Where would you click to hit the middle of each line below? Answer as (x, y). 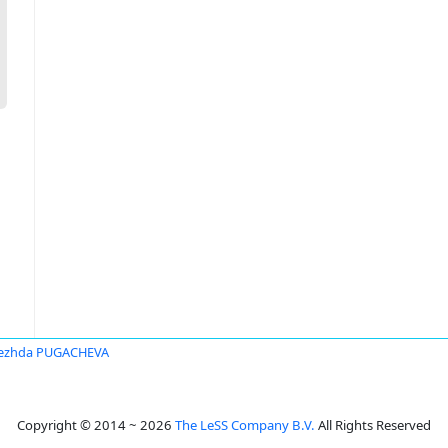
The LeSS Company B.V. (245, 425)
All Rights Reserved (373, 425)
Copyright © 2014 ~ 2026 (96, 425)
